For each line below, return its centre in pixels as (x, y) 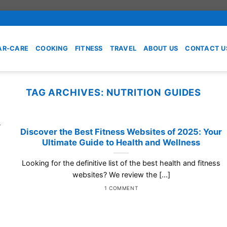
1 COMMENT (121, 188)
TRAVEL (123, 48)
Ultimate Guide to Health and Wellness (121, 143)
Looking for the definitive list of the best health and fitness (121, 163)
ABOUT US (161, 48)
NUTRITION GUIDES (154, 92)
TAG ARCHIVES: (66, 92)
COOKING (52, 48)
